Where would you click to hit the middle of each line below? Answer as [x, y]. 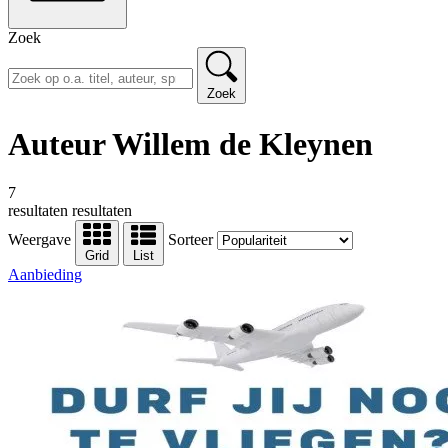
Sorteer [190, 240]
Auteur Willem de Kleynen [190, 143]
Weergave [39, 240]
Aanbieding [45, 275]
